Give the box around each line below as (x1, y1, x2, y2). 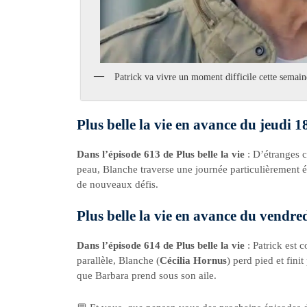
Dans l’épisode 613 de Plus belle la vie (77, 148, 247, 160)
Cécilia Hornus (160, 255, 227, 267)
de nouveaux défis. (77, 178, 158, 190)
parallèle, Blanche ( (77, 255, 160, 267)
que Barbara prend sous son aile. (77, 270, 217, 282)
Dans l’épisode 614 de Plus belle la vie (77, 240, 247, 251)
